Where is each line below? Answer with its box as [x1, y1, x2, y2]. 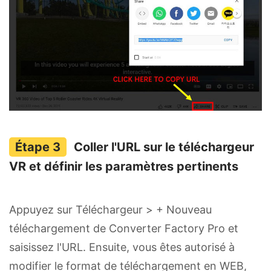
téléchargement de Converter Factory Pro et [9, 222, 238, 235]
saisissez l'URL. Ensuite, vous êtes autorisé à [9, 241, 235, 254]
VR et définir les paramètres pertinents [9, 159, 238, 174]
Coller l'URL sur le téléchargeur [74, 140, 254, 155]
